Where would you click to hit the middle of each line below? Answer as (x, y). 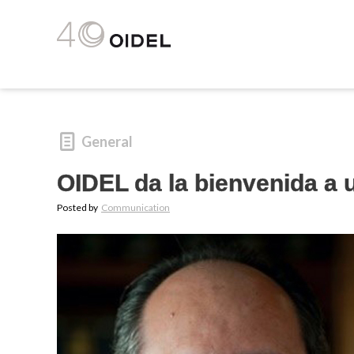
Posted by (78, 208)
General (107, 142)
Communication (136, 208)
